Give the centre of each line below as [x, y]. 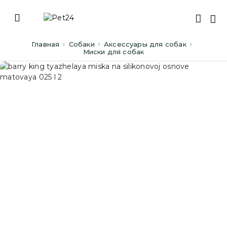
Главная [47, 44]
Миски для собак [117, 52]
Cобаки [84, 44]
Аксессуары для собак [148, 44]
